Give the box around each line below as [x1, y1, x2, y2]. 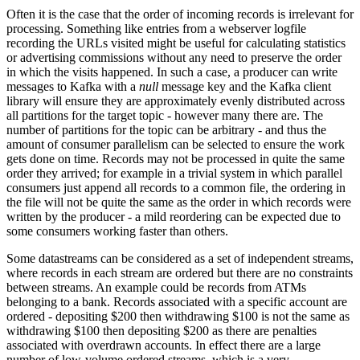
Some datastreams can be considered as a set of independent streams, [6, 251, 354, 265]
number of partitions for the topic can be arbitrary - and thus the [6, 122, 326, 137]
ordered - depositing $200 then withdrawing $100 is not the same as [6, 309, 350, 323]
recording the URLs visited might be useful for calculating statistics [6, 35, 346, 50]
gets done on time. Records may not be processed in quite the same [6, 151, 345, 166]
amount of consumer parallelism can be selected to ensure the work [6, 137, 345, 151]
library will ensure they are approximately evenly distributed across [6, 93, 345, 108]
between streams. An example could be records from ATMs [6, 280, 306, 294]
